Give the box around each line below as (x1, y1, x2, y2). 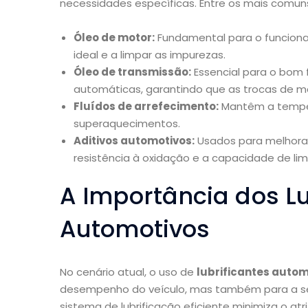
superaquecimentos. (74, 116, 180, 131)
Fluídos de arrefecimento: (74, 99, 219, 114)
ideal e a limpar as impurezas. (74, 47, 225, 63)
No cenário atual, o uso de (60, 265, 197, 280)
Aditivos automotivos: (74, 133, 195, 148)
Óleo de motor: (74, 30, 155, 45)
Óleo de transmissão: (74, 65, 191, 80)
